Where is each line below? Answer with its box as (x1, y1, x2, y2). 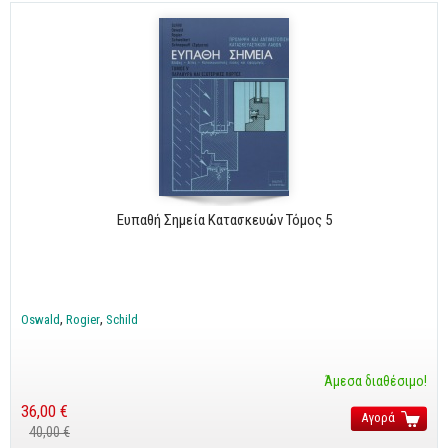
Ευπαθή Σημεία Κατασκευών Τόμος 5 (116, 210, 332, 229)
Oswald (21, 311, 60, 327)
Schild (106, 311, 138, 327)
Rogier (66, 311, 100, 327)
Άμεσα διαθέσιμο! (324, 372, 427, 389)
